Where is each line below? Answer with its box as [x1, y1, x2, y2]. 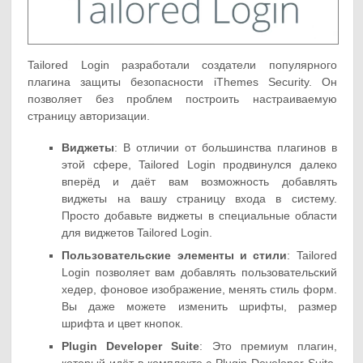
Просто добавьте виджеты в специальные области [62, 209, 337, 223]
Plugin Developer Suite [62, 340, 200, 353]
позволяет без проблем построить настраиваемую [28, 92, 337, 106]
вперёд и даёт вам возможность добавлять [62, 175, 337, 189]
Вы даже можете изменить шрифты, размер [62, 300, 337, 314]
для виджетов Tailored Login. [62, 226, 213, 240]
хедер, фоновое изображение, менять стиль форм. [62, 283, 337, 297]
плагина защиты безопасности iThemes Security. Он [28, 75, 337, 89]
